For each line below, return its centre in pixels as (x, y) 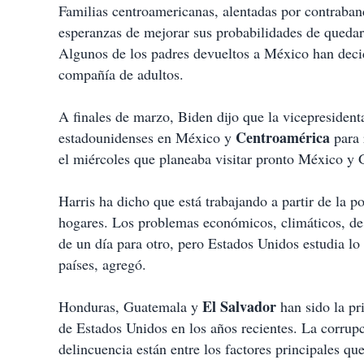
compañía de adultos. (121, 74)
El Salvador (239, 307)
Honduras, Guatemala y (130, 307)
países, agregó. (102, 264)
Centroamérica (283, 138)
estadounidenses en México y (147, 138)
